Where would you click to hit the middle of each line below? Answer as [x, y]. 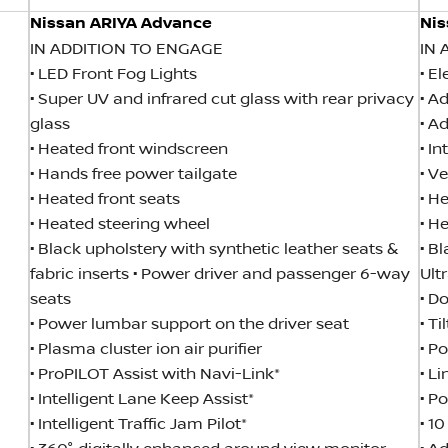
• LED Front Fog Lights [113, 75]
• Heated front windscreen [129, 150]
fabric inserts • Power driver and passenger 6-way [220, 275]
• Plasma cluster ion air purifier [146, 350]
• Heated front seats [105, 200]
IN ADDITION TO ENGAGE [126, 50]
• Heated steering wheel [120, 225]
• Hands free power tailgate [133, 175]
